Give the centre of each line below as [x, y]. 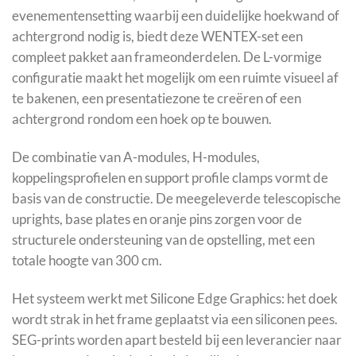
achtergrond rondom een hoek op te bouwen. [142, 119]
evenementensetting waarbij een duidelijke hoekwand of [176, 16]
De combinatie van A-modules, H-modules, [136, 157]
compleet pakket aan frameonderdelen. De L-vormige [167, 57]
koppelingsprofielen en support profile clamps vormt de [170, 178]
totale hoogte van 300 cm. [87, 261]
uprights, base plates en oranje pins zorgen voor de [157, 219]
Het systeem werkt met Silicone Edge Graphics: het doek [175, 299]
